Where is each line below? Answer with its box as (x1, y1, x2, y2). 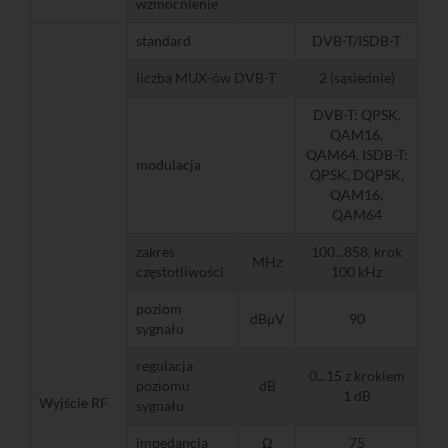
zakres (136, 242, 175, 260)
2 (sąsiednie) (318, 68, 395, 86)
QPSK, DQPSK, (309, 165, 404, 183)
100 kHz (331, 262, 382, 280)
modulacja (136, 155, 201, 173)
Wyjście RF (39, 393, 108, 411)
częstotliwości (136, 262, 224, 280)
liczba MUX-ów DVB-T (136, 68, 276, 86)
